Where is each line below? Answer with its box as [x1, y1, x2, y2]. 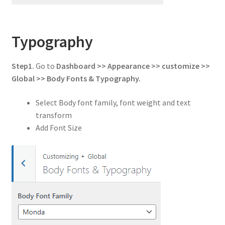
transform [35, 109, 72, 120]
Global [11, 73, 35, 84]
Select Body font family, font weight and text [35, 97, 191, 107]
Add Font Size [35, 122, 82, 133]
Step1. [11, 61, 36, 71]
